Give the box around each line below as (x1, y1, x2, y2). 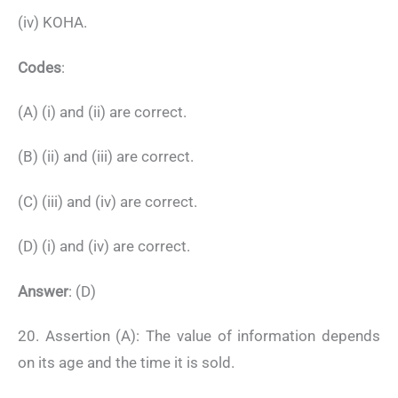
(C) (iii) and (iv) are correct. (18, 192, 197, 211)
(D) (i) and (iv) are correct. (18, 237, 190, 256)
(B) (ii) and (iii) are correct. (18, 147, 194, 166)
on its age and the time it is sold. (18, 353, 235, 371)
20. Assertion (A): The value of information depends (18, 326, 380, 345)
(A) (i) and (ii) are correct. (18, 102, 187, 121)
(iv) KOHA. (18, 13, 87, 32)
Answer (18, 282, 68, 300)
